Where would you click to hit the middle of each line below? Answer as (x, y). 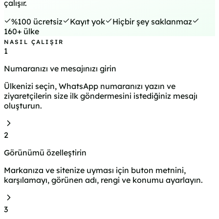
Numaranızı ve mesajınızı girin (60, 69)
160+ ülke (22, 32)
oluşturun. (23, 106)
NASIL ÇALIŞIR (34, 42)
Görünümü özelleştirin (45, 153)
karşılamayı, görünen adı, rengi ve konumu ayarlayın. (103, 180)
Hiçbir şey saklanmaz (152, 22)
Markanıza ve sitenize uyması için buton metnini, (95, 170)
